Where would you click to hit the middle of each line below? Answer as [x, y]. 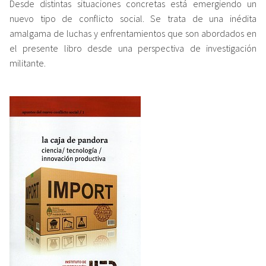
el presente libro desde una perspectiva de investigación [133, 48]
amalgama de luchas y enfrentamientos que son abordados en [133, 33]
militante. [28, 63]
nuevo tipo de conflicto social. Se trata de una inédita [133, 18]
